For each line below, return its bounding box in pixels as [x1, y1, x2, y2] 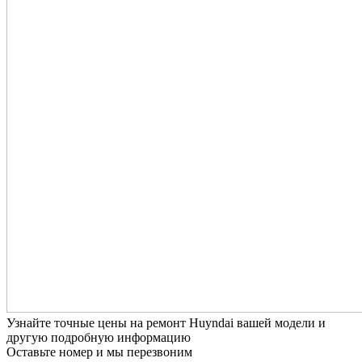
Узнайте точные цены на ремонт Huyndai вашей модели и [6, 316, 326, 330]
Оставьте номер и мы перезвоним [6, 345, 192, 359]
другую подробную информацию [6, 330, 191, 344]
